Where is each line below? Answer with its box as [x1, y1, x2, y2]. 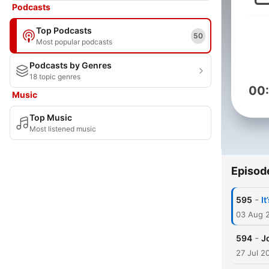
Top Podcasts [36, 25, 92, 35]
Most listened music [29, 124, 96, 133]
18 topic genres [29, 72, 80, 81]
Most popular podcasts [36, 37, 112, 46]
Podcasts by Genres [29, 60, 112, 70]
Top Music [29, 112, 72, 122]
